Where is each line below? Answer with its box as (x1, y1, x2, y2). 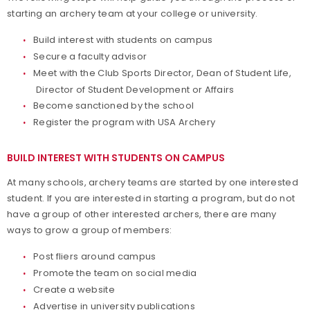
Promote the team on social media (33, 266, 197, 280)
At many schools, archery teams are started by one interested (7, 176, 298, 189)
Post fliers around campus (33, 250, 156, 263)
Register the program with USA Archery (33, 116, 216, 129)
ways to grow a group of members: (7, 224, 172, 237)
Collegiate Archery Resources (21, 84, 156, 98)
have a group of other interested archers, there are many (7, 208, 277, 221)
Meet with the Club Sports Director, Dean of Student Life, (33, 66, 292, 80)
